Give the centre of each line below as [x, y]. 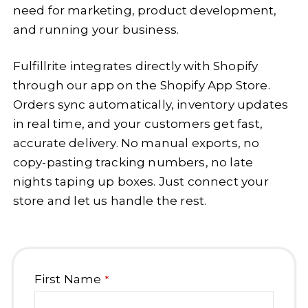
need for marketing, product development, [145, 10]
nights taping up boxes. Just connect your [141, 181]
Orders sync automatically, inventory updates [151, 104]
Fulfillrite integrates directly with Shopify [135, 66]
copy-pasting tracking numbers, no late [133, 162]
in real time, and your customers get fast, [137, 124]
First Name [68, 279]
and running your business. [96, 30]
